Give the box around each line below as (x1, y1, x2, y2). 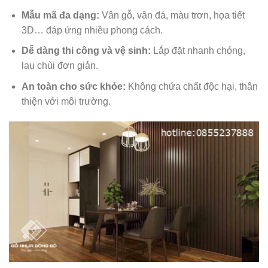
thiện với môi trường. (21, 96, 111, 106)
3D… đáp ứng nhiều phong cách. (21, 25, 163, 35)
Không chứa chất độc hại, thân (125, 81, 258, 92)
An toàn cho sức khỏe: (21, 81, 126, 92)
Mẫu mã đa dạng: (21, 10, 99, 20)
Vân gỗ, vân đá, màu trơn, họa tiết (99, 10, 245, 20)
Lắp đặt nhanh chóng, (150, 45, 245, 56)
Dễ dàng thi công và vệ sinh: (21, 45, 151, 56)
